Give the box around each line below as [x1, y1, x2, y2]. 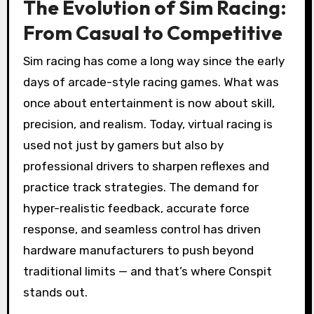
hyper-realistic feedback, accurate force [22, 200, 250, 215]
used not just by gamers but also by [22, 137, 224, 152]
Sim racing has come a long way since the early [22, 53, 285, 68]
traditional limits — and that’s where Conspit [22, 264, 272, 278]
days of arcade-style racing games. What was [22, 74, 279, 89]
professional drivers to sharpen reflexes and [22, 158, 269, 173]
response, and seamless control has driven [22, 221, 261, 236]
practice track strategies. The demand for [22, 179, 259, 194]
